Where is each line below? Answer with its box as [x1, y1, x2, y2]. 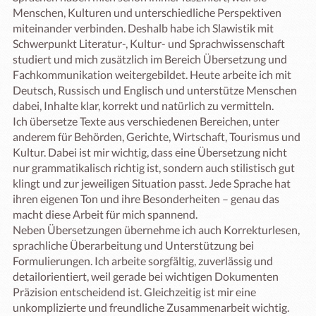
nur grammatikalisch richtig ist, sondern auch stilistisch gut [13, 161, 295, 174]
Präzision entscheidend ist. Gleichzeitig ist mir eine [13, 285, 256, 298]
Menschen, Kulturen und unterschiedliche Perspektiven [13, 6, 281, 19]
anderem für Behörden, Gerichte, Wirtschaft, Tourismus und [13, 130, 300, 143]
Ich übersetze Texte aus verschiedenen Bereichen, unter [13, 114, 279, 128]
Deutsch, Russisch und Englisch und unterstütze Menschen [13, 83, 297, 97]
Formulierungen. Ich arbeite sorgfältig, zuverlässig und [13, 254, 273, 267]
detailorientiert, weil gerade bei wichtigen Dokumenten [13, 269, 279, 283]
